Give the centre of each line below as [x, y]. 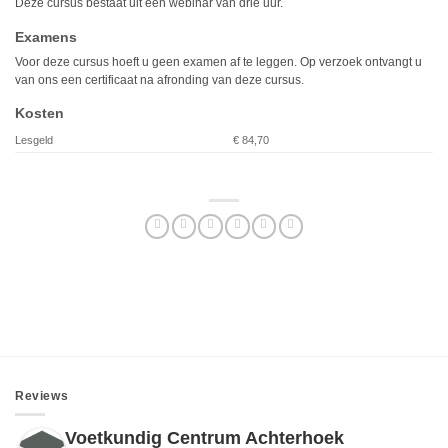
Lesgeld [34, 140]
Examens [46, 36]
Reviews [42, 396]
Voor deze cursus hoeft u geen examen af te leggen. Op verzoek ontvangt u [218, 61]
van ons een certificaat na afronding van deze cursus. [159, 79]
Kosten [39, 113]
